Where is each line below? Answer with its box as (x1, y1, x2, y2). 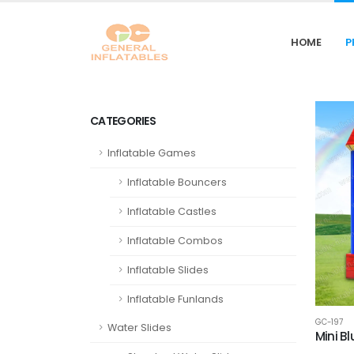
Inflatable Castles (127, 205, 217, 218)
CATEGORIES (90, 113, 156, 129)
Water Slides (107, 321, 171, 334)
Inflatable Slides (127, 263, 209, 277)
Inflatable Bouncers (127, 175, 227, 189)
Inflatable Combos (127, 234, 223, 247)
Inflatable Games (107, 146, 196, 160)
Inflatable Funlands (127, 292, 224, 306)
